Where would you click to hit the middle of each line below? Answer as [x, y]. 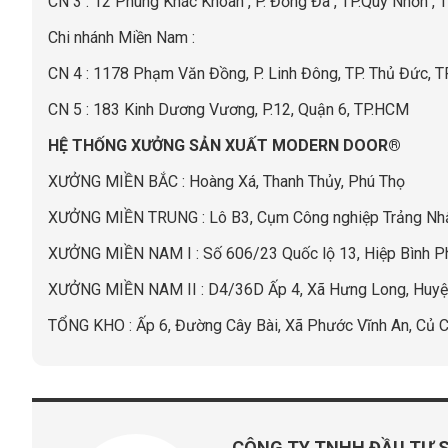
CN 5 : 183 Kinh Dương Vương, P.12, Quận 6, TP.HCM [228, 109]
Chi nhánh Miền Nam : [121, 37]
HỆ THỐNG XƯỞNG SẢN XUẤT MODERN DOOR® [224, 145]
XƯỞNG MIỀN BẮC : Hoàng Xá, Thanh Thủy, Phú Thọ [226, 181]
